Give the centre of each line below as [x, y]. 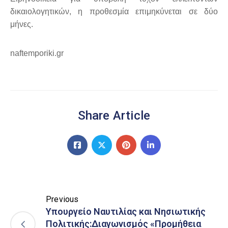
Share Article [114, 116]
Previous [62, 199]
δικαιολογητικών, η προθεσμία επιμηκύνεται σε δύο [114, 12]
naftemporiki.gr [37, 53]
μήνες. [22, 24]
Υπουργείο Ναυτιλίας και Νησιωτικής [126, 212]
